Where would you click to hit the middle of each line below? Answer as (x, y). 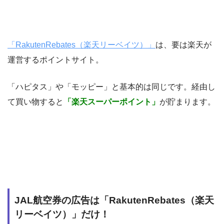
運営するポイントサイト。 (55, 59)
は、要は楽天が (183, 44)
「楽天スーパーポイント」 (111, 101)
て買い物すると (35, 101)
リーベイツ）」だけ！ (62, 214)
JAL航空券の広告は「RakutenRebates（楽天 (114, 200)
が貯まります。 (187, 101)
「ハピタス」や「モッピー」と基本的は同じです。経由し (111, 86)
